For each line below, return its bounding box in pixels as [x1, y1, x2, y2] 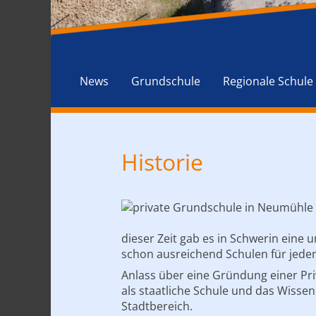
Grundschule [131, 73, 200, 89]
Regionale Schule [223, 73, 313, 89]
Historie [121, 147, 203, 177]
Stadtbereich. [121, 298, 193, 314]
